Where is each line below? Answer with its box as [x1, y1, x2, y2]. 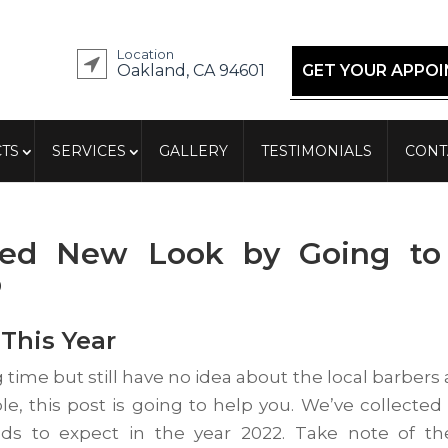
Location [117, 46, 174, 62]
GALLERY [159, 142, 228, 160]
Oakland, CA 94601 [117, 61, 265, 80]
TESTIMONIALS [261, 142, 372, 160]
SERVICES [52, 142, 126, 160]
